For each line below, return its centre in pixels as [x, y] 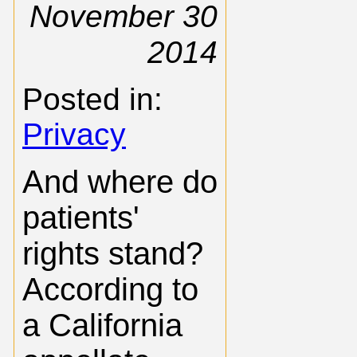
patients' [81, 218]
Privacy [74, 134]
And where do [120, 182]
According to [110, 289]
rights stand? [113, 253]
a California [102, 325]
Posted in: [92, 99]
